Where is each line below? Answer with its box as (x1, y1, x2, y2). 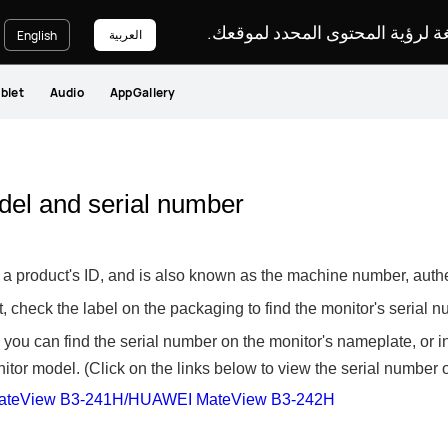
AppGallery (109, 83, 176, 101)
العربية (108, 25, 142, 43)
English (17, 26, 57, 44)
